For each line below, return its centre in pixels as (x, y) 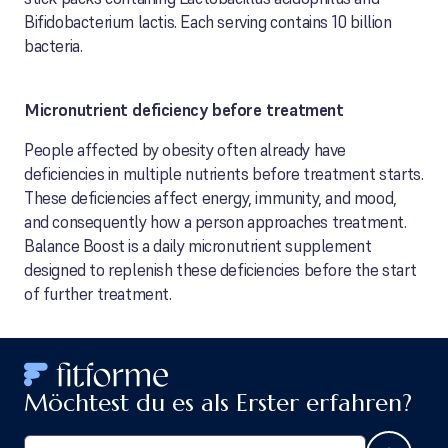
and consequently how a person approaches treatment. (215, 222)
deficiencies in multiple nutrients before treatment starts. (224, 174)
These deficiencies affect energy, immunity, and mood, (210, 198)
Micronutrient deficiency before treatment (184, 110)
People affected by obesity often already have (185, 150)
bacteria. (53, 46)
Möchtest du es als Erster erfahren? (218, 403)
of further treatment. (98, 294)
